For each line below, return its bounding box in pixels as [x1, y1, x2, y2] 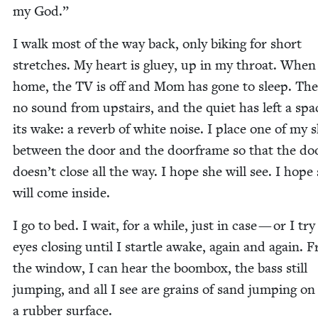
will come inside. [13, 185, 110, 202]
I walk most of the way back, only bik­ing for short [13, 35, 302, 53]
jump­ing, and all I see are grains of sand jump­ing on [13, 281, 315, 298]
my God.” [13, 3, 69, 20]
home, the [13, 78, 75, 95]
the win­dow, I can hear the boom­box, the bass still [13, 260, 307, 277]
